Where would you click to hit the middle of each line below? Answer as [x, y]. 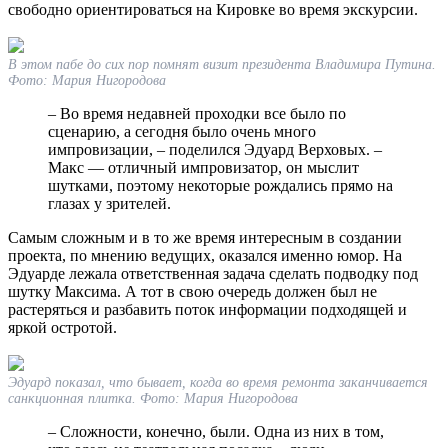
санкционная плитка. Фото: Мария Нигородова [153, 398]
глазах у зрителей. [109, 203]
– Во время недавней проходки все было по [197, 113]
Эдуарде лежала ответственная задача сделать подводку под [213, 273]
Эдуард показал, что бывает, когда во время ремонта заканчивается [218, 382]
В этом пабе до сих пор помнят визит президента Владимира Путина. [222, 64]
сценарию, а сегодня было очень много [182, 131]
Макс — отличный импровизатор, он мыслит [203, 167]
